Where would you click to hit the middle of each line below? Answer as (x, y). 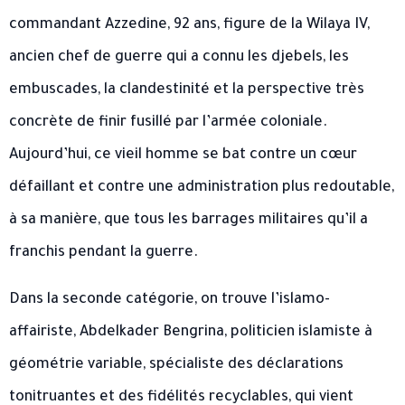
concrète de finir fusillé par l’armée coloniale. (168, 123)
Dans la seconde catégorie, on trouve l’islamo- (170, 301)
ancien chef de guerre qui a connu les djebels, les (179, 58)
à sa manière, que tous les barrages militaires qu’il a (188, 221)
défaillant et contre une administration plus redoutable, (202, 188)
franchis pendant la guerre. (104, 254)
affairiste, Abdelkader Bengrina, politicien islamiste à (191, 333)
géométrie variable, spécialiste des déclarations (176, 366)
